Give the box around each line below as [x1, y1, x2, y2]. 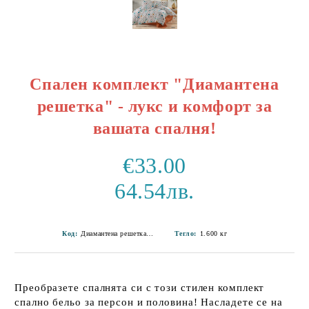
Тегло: [174, 230, 197, 237]
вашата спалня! [92, 119, 217, 137]
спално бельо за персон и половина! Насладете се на [14, 297, 283, 308]
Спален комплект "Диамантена [30, 75, 279, 93]
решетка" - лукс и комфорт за [37, 97, 272, 115]
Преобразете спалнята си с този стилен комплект [14, 282, 265, 293]
